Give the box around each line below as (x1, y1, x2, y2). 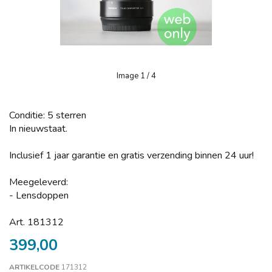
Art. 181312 (9, 216, 64, 229)
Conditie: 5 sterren (9, 109, 86, 122)
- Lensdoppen (9, 189, 69, 202)
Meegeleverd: (9, 175, 68, 189)
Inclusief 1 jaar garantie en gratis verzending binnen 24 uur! (9, 149, 254, 162)
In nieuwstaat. (9, 122, 67, 135)
